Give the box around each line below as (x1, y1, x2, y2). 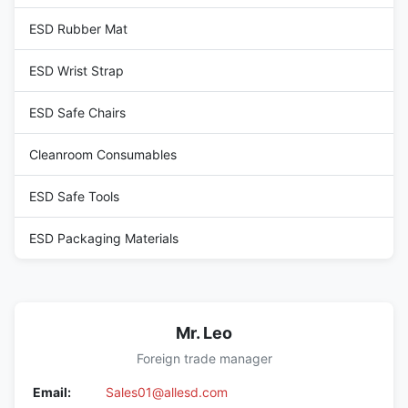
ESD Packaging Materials (29, 229, 178, 246)
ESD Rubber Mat (29, 20, 127, 36)
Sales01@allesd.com (106, 383, 228, 400)
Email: (33, 383, 71, 400)
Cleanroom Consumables (29, 146, 177, 162)
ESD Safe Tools (29, 188, 119, 204)
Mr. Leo (176, 322, 232, 342)
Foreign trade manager (136, 350, 272, 366)
